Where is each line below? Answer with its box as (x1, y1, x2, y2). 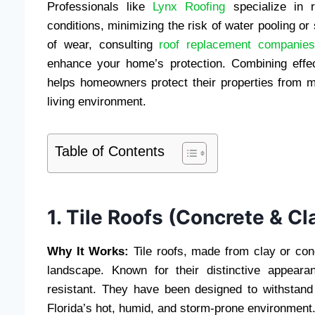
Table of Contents (55, 143, 165, 160)
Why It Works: (47, 245, 129, 259)
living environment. (47, 95, 146, 109)
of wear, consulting (47, 38, 160, 52)
